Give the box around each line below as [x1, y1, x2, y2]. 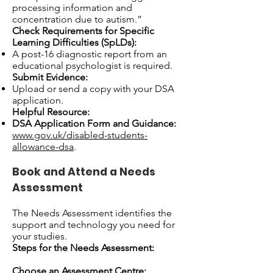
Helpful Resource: [12, 106, 90, 118]
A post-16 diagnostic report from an [12, 48, 167, 60]
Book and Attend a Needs [12, 165, 155, 179]
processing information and [12, 2, 132, 13]
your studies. [12, 230, 67, 242]
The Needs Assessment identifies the [12, 207, 172, 219]
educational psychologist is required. [12, 60, 172, 71]
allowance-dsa [12, 141, 74, 152]
